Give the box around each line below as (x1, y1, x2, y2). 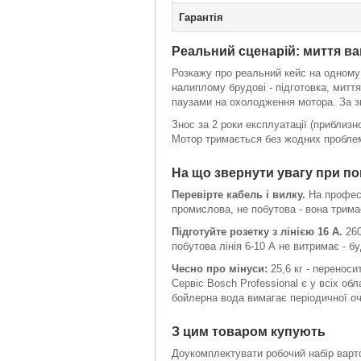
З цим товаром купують (172, 325, 326, 338)
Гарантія (179, 11, 223, 23)
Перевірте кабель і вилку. (172, 189, 305, 201)
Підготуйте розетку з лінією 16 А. (172, 226, 342, 238)
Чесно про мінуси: (172, 263, 268, 275)
